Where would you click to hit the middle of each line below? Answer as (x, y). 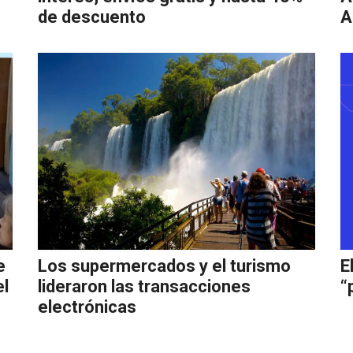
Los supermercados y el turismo (165, 266)
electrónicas (87, 307)
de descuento (92, 17)
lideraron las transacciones (145, 286)
